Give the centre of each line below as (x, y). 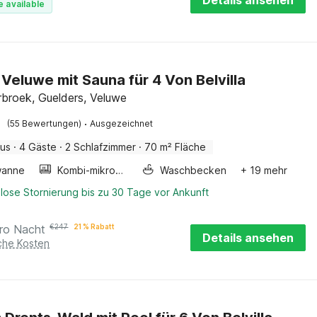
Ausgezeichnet (122, 123)
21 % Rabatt (94, 226)
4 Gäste (38, 147)
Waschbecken (194, 170)
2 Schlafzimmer (101, 147)
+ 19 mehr (264, 170)
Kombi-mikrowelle (120, 170)
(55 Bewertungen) (45, 123)
